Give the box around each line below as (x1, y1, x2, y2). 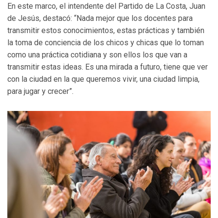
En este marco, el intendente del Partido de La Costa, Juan (7, 1, 205, 11)
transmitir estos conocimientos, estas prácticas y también (7, 26, 204, 36)
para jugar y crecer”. (7, 87, 73, 96)
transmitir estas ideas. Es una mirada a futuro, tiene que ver (7, 62, 208, 72)
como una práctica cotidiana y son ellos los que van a (7, 50, 187, 60)
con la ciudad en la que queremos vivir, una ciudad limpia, (7, 74, 200, 84)
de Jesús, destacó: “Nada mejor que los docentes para (7, 14, 193, 23)
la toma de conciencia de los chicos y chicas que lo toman (7, 38, 204, 48)
